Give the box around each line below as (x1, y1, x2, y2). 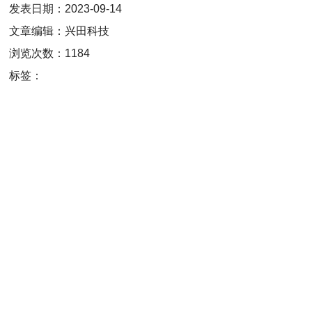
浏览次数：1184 (9, 47, 91, 60)
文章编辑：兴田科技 (9, 25, 110, 38)
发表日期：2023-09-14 (9, 3, 123, 15)
